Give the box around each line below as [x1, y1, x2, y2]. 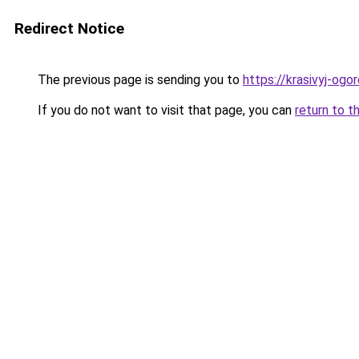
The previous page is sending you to [34, 72, 243, 87]
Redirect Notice [14, 19, 124, 38]
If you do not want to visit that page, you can [34, 103, 295, 118]
